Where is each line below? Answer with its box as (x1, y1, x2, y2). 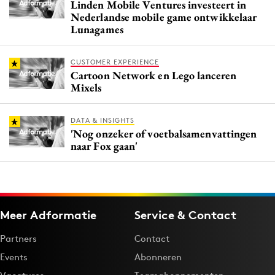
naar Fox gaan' (71, 139, 138, 153)
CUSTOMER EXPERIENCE (71, 58, 159, 67)
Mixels (71, 80, 102, 95)
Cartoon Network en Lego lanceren (71, 68, 236, 83)
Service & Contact (134, 207, 236, 223)
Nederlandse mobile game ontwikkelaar (71, 10, 257, 25)
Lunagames (71, 22, 123, 37)
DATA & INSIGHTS (71, 116, 134, 125)
